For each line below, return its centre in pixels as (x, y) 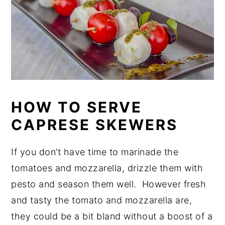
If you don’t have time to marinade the (95, 152)
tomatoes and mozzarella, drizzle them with (107, 168)
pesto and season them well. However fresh (109, 184)
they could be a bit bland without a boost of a (112, 216)
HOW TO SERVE (77, 107)
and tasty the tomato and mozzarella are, (102, 200)
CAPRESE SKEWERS (95, 125)
